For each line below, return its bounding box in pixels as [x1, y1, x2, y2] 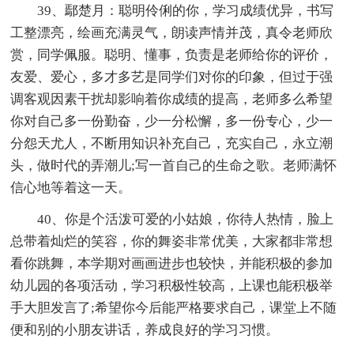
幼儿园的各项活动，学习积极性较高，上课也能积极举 [10, 277, 333, 293]
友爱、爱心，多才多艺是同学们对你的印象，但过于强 [10, 69, 333, 85]
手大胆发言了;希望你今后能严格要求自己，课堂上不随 [10, 299, 337, 315]
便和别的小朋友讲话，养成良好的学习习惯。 [10, 322, 280, 337]
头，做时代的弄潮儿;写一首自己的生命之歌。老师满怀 [10, 157, 337, 173]
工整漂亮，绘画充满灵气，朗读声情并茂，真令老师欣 [10, 24, 333, 40]
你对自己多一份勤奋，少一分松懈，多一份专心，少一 [10, 113, 333, 129]
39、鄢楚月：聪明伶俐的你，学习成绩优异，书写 [37, 2, 334, 18]
